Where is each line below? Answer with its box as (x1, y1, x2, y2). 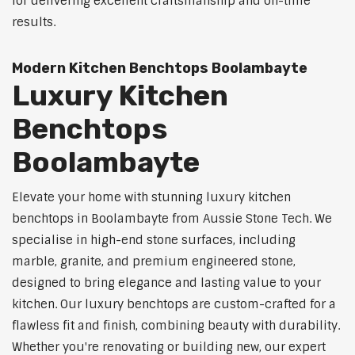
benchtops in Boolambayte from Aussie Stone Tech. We (12, 211, 332, 227)
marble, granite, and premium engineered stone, (12, 254, 296, 270)
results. (12, 14, 55, 31)
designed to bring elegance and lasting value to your (12, 275, 321, 292)
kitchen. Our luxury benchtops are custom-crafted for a (12, 296, 336, 313)
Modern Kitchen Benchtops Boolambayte (12, 59, 307, 78)
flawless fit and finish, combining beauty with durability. (12, 318, 340, 334)
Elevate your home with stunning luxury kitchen (12, 189, 291, 206)
